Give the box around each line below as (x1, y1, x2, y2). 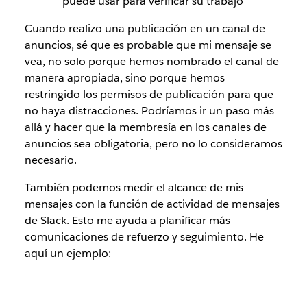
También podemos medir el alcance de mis (24, 180, 243, 195)
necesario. (24, 153, 77, 168)
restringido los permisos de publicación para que (24, 87, 273, 102)
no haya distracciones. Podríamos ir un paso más (24, 103, 274, 119)
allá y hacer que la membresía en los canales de (24, 120, 267, 135)
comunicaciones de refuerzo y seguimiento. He (24, 230, 264, 245)
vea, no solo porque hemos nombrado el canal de (24, 54, 279, 69)
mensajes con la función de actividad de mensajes (24, 197, 280, 212)
